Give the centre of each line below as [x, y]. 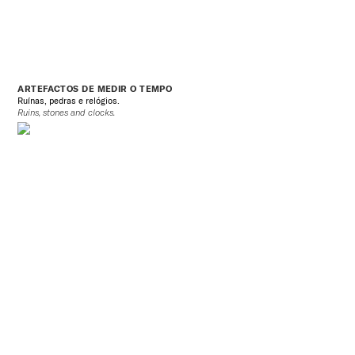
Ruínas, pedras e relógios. [69, 101]
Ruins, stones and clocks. [67, 113]
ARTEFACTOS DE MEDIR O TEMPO [95, 89]
